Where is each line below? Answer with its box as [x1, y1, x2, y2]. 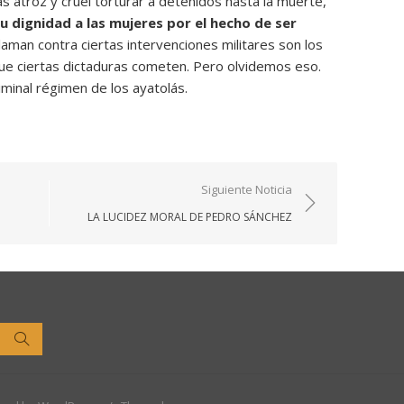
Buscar [28, 329, 73, 346]
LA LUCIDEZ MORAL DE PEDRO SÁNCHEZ [87, 209, 292, 225]
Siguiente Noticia [201, 181, 292, 197]
